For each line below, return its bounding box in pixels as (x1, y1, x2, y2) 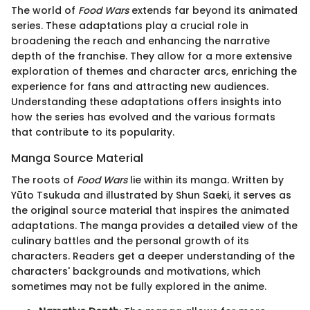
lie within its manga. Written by (127, 173, 284, 188)
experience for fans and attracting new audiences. (11, 79, 268, 93)
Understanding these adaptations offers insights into (11, 94, 282, 109)
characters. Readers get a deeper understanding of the (11, 249, 295, 264)
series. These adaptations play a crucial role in (11, 18, 248, 33)
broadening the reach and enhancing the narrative (11, 33, 270, 48)
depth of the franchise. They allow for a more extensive (11, 48, 292, 63)
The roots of (11, 173, 77, 188)
